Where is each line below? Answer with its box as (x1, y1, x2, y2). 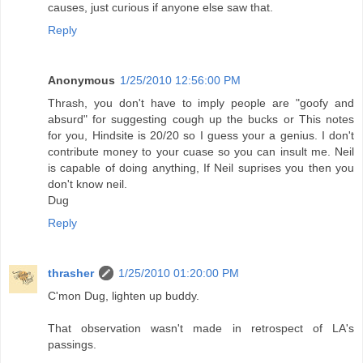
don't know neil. (48, 177, 127, 191)
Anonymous (48, 74, 115, 88)
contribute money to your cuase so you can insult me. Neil (48, 145, 354, 159)
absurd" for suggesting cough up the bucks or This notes (48, 113, 354, 126)
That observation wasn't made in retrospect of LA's (48, 322, 354, 335)
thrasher (48, 267, 94, 280)
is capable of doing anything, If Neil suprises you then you (48, 161, 354, 175)
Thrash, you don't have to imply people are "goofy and (48, 96, 354, 110)
